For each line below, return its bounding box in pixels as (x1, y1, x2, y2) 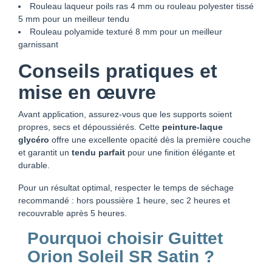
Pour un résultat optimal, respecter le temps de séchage (18, 182, 234, 192)
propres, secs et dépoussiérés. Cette (18, 121, 162, 132)
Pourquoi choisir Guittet (27, 228, 223, 248)
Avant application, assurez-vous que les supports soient (18, 109, 232, 119)
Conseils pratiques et (18, 59, 217, 82)
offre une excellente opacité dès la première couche (49, 134, 251, 144)
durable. (18, 160, 50, 170)
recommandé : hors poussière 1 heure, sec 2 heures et (18, 195, 230, 205)
